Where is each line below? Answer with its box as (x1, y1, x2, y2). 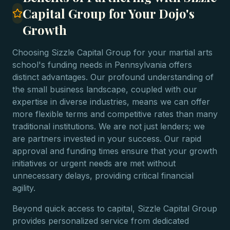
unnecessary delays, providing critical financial (12, 170, 194, 181)
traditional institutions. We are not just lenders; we (12, 121, 205, 131)
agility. (12, 183, 35, 193)
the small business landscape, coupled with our (12, 84, 197, 94)
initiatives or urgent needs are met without (12, 158, 176, 168)
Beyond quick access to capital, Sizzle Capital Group (12, 203, 217, 214)
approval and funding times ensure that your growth (12, 146, 217, 156)
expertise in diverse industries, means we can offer (12, 97, 210, 107)
